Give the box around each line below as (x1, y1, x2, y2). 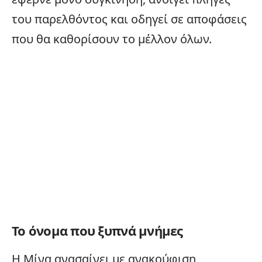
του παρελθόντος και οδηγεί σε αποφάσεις (12, 11, 247, 27)
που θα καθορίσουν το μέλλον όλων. (12, 30, 212, 47)
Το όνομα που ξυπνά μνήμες (12, 221, 183, 239)
